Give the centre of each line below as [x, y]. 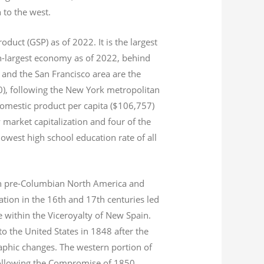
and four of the [120, 122]
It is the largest [127, 42]
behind [135, 58]
